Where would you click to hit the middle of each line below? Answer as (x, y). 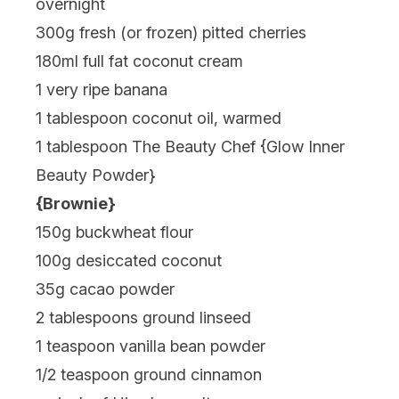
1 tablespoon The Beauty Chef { (151, 146)
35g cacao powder (105, 289)
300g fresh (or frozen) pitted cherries (171, 32)
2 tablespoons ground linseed (143, 317)
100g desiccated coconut (129, 260)
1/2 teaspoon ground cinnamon (149, 374)
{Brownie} (76, 203)
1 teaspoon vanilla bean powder (151, 346)
